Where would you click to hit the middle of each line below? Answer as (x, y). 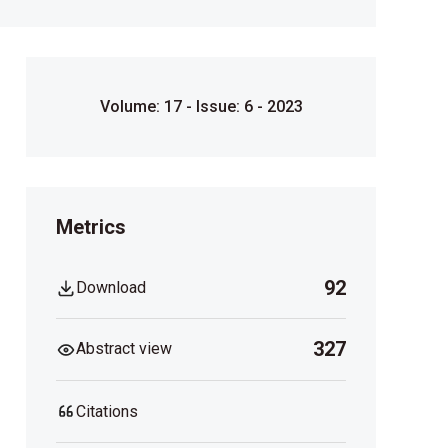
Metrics (91, 227)
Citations (107, 411)
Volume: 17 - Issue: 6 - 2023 (201, 107)
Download (111, 287)
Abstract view (124, 349)
